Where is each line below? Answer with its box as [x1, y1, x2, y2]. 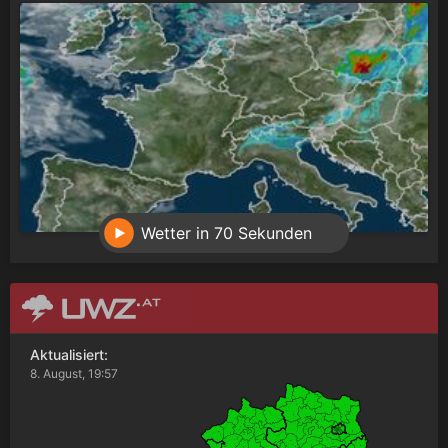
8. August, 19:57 [30, 365, 118, 381]
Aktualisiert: [30, 345, 108, 363]
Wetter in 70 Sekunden [141, 222, 312, 243]
